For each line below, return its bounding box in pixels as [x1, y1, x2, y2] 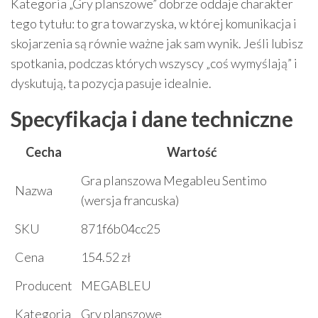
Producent [15, 277, 72, 293]
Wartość [167, 143, 217, 160]
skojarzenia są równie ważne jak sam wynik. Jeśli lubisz [11, 35, 303, 51]
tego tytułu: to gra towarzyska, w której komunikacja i [11, 15, 297, 31]
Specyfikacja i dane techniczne [11, 105, 292, 131]
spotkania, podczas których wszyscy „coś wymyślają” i [11, 55, 297, 71]
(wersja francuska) [81, 192, 179, 208]
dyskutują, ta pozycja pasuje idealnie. [11, 75, 212, 91]
